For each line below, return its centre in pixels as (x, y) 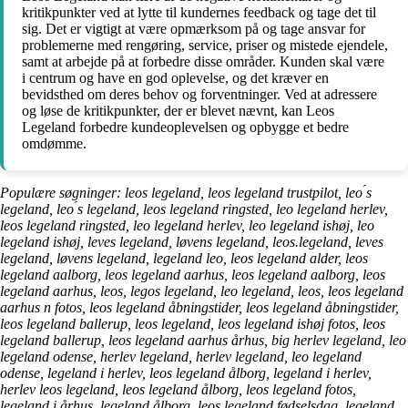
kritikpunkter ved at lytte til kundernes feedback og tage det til (199, 13)
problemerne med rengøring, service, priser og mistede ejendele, (205, 46)
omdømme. (54, 144)
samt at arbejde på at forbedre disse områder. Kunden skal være (203, 62)
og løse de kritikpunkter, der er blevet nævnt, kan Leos (178, 111)
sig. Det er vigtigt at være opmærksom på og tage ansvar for (194, 29)
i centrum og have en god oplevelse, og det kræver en (175, 78)
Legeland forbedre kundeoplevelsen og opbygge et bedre (185, 127)
